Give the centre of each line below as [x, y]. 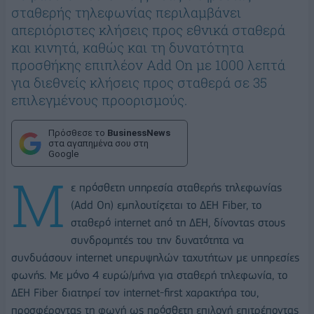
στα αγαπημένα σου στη [98, 144]
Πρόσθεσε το [78, 133]
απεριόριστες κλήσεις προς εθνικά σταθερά [148, 30]
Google [63, 154]
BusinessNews [139, 133]
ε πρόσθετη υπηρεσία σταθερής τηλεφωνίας [176, 188]
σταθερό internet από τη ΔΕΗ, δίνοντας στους [178, 223]
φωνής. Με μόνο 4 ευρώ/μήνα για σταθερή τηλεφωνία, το [149, 275]
